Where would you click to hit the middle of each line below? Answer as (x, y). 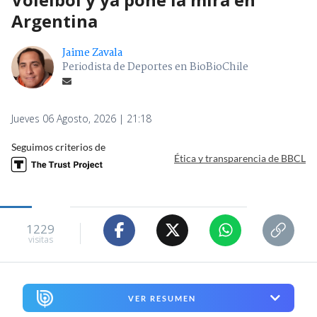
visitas (40, 240)
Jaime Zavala (92, 53)
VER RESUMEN (162, 298)
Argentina (54, 21)
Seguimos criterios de (58, 146)
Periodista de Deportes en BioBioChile (155, 67)
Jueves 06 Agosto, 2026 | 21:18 (81, 118)
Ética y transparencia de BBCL (240, 158)
